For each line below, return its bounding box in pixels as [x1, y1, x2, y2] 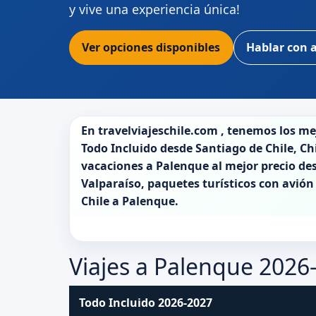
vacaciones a [81, 157, 156, 174]
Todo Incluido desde [81, 140, 195, 156]
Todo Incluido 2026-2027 [79, 295, 213, 311]
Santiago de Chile [195, 140, 293, 156]
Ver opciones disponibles [82, 39, 221, 56]
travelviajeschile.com [98, 122, 218, 138]
